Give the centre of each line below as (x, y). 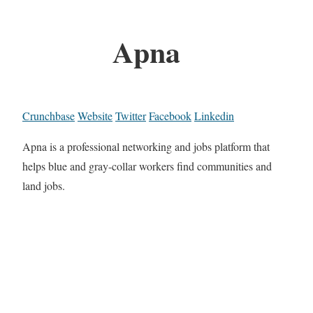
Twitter (131, 116)
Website (95, 116)
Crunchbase (49, 116)
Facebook (170, 116)
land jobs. (44, 186)
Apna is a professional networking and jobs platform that (146, 147)
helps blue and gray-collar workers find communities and (147, 166)
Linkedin (214, 116)
